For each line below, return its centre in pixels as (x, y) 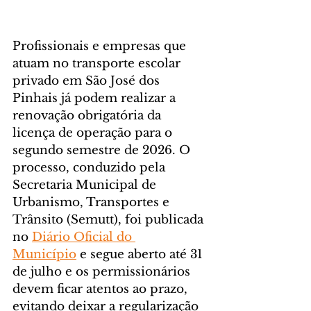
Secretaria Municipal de (86, 185)
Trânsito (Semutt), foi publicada (110, 219)
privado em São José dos (88, 81)
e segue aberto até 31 (141, 254)
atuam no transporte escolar (98, 63)
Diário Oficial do (84, 237)
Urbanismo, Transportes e (93, 202)
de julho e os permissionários (103, 271)
